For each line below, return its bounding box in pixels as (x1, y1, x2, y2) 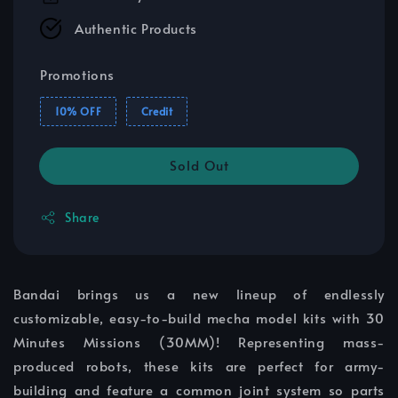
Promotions (40, 65, 115, 84)
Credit (140, 104, 173, 119)
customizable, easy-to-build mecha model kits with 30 (13, 308, 385, 328)
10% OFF (55, 104, 102, 119)
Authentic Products (75, 19, 197, 38)
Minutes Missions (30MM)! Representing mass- (13, 332, 385, 352)
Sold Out (169, 155, 229, 175)
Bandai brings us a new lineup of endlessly (13, 284, 385, 304)
